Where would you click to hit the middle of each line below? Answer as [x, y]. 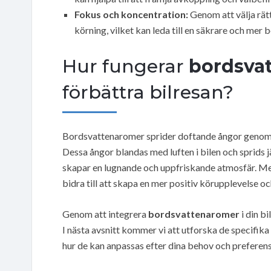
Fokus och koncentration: [131, 14]
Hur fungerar [126, 66]
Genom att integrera [105, 214]
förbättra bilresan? [148, 92]
